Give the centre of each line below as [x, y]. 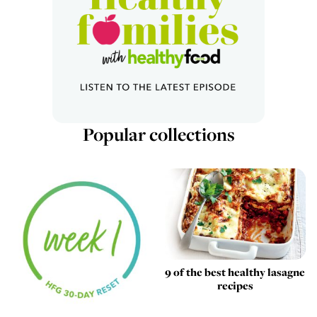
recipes [235, 286]
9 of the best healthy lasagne [235, 272]
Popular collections [158, 134]
